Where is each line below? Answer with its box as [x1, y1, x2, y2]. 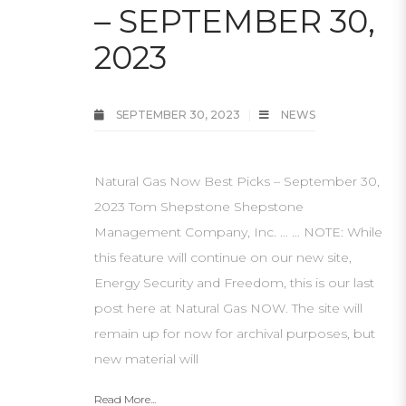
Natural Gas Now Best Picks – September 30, [94, 173, 380, 189]
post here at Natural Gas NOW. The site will [94, 300, 362, 316]
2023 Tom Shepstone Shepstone [94, 198, 304, 215]
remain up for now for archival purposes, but [94, 325, 375, 342]
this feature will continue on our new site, [94, 249, 352, 266]
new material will [94, 351, 198, 367]
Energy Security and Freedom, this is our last [94, 275, 374, 291]
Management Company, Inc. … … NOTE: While [94, 224, 382, 240]
